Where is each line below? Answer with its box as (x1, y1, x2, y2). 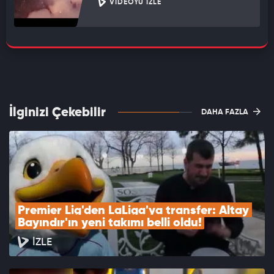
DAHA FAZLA (201, 108, 250, 117)
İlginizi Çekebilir (9, 106, 106, 120)
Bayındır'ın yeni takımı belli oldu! (18, 217, 202, 230)
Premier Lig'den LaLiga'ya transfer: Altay (18, 205, 249, 218)
